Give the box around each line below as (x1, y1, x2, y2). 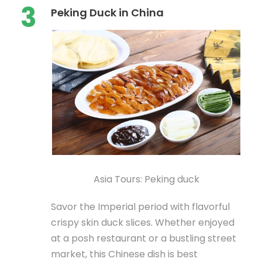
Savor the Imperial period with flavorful (51, 200, 230, 214)
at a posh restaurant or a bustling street (51, 232, 236, 246)
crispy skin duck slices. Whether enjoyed (51, 216, 235, 230)
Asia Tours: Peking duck (93, 173, 199, 187)
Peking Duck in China (51, 5, 164, 20)
